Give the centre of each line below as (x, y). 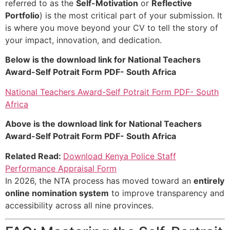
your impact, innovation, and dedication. (83, 40)
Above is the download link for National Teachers (103, 124)
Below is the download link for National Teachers (103, 60)
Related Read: (34, 156)
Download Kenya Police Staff (120, 156)
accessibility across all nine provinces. (79, 205)
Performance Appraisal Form (61, 168)
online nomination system (57, 193)
